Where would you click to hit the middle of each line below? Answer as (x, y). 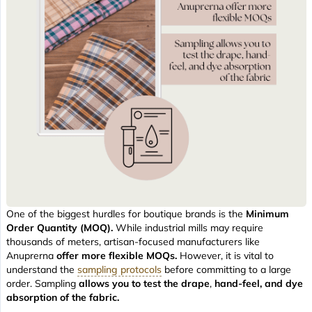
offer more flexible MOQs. (117, 256)
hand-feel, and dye (259, 284)
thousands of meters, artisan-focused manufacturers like (133, 242)
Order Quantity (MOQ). (61, 228)
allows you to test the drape (144, 284)
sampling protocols (119, 270)
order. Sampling (42, 284)
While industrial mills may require (189, 228)
